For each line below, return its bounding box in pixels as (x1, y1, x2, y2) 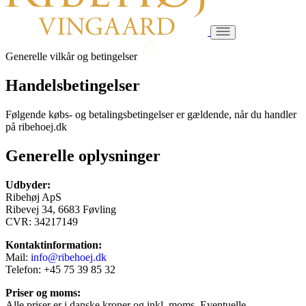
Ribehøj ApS (5, 191, 61, 203)
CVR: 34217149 (5, 215, 78, 227)
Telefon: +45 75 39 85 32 (5, 263, 115, 275)
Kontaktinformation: (5, 238, 102, 251)
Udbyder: (5, 178, 51, 191)
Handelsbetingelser (5, 76, 140, 94)
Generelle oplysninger (5, 146, 161, 165)
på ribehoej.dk (5, 120, 67, 133)
